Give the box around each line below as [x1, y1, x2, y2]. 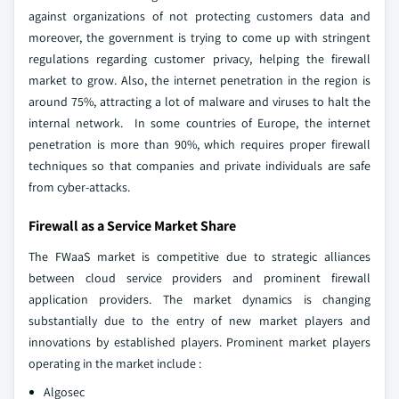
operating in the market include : [28, 354, 201, 371]
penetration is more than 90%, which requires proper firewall [28, 135, 370, 152]
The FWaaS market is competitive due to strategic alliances [28, 248, 370, 265]
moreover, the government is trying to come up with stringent [28, 28, 370, 45]
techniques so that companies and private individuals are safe [28, 157, 370, 174]
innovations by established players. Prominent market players [28, 333, 370, 350]
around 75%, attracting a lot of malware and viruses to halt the [28, 93, 370, 110]
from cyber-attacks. [28, 178, 130, 195]
